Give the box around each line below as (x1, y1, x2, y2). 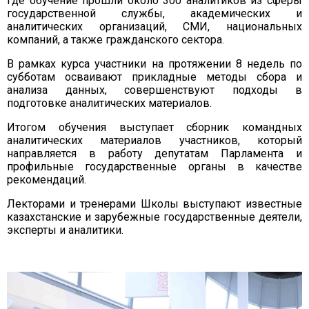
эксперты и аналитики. (7, 223, 123, 237)
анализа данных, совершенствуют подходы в (7, 83, 302, 97)
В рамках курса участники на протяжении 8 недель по (7, 57, 302, 71)
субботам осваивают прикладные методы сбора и (7, 70, 302, 84)
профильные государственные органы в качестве (7, 160, 302, 174)
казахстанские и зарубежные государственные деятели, (7, 210, 302, 224)
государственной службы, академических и (7, 7, 302, 21)
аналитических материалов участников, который (7, 134, 302, 148)
